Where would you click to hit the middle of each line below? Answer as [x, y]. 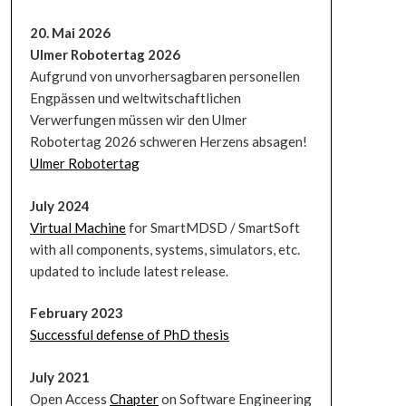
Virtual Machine [77, 227]
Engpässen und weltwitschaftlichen [135, 98]
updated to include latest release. [129, 271]
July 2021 [59, 377]
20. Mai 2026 [70, 33]
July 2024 [59, 205]
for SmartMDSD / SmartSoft [213, 227]
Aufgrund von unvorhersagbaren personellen [164, 76]
